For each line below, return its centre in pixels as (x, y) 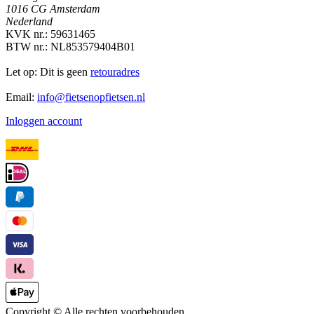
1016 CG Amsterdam (53, 8)
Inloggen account (44, 121)
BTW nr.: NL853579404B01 (70, 46)
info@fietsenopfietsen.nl (91, 97)
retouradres (115, 71)
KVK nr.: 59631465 (50, 34)
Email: (21, 97)
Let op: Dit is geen (48, 71)
